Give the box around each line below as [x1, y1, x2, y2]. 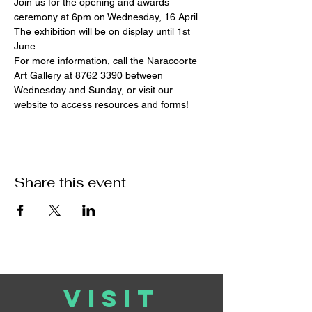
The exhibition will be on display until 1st [14, 26, 193, 37]
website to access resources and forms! [14, 99, 189, 110]
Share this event [14, 173, 126, 192]
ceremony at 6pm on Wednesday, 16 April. [14, 11, 203, 22]
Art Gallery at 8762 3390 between [14, 70, 166, 81]
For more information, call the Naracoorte [14, 55, 200, 66]
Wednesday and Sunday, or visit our [14, 84, 175, 95]
